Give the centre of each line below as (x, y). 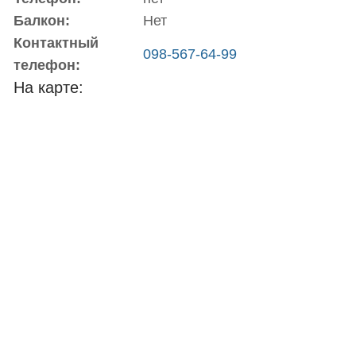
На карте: (48, 87)
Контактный (56, 43)
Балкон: (41, 21)
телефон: (46, 65)
